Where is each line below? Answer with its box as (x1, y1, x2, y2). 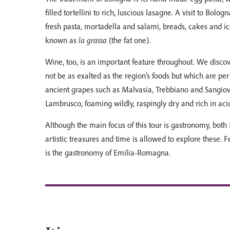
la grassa (79, 35, 109, 45)
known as (45, 35, 79, 45)
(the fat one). (109, 35, 150, 45)
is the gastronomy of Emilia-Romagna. (45, 148, 170, 158)
